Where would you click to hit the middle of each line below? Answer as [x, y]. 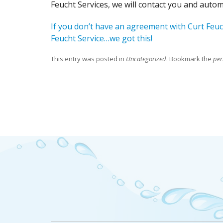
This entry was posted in [88, 59]
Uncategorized [146, 59]
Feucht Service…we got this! [102, 38]
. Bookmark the [190, 59]
